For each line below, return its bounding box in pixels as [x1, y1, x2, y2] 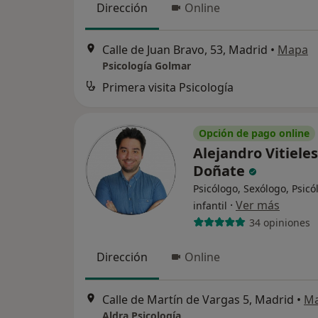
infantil [193, 199, 227, 213]
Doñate [193, 161, 248, 181]
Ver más [236, 197, 280, 214]
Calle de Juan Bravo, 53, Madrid [102, 42, 268, 58]
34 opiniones [248, 215, 310, 229]
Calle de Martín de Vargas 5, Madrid [102, 291, 294, 307]
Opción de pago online [199, 126, 309, 141]
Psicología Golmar [102, 59, 191, 73]
